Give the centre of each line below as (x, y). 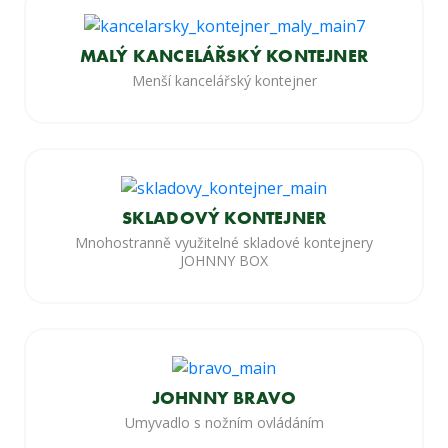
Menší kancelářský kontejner (224, 81)
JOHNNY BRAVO (224, 397)
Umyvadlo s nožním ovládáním (224, 422)
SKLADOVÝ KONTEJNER (224, 218)
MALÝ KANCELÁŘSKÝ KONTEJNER (224, 56)
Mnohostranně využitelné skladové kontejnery (224, 243)
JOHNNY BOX (224, 261)
